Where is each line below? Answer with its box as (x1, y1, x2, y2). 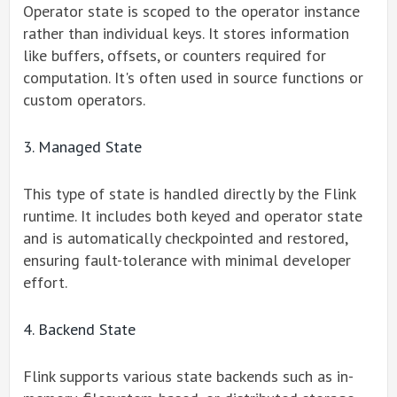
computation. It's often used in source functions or (23, 67, 363, 88)
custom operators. (23, 90, 145, 110)
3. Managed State (23, 136, 142, 157)
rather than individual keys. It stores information (23, 23, 349, 43)
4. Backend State (23, 319, 136, 339)
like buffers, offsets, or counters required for (23, 45, 326, 66)
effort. (23, 272, 67, 292)
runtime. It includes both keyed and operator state (23, 206, 362, 226)
